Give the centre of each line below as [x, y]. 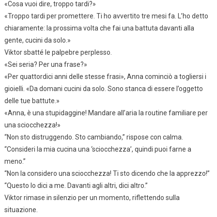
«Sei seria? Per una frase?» [46, 64]
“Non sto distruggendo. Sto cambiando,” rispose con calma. [93, 137]
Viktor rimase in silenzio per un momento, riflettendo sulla [92, 197]
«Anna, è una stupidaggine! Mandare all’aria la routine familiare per [106, 113]
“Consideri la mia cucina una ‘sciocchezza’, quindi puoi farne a [98, 149]
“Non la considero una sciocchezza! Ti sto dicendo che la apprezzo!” [107, 173]
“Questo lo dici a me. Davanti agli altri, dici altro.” [76, 185]
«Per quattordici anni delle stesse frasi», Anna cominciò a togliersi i [105, 76]
